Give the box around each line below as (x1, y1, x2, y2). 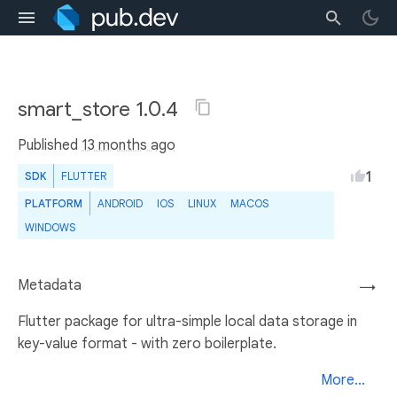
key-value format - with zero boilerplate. (18, 335, 276, 353)
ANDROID (97, 197, 143, 210)
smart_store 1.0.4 (18, 96, 183, 122)
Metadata (18, 276, 82, 294)
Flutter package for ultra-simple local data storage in (18, 313, 357, 331)
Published (18, 136, 82, 154)
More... (321, 371, 365, 389)
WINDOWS (25, 221, 75, 234)
